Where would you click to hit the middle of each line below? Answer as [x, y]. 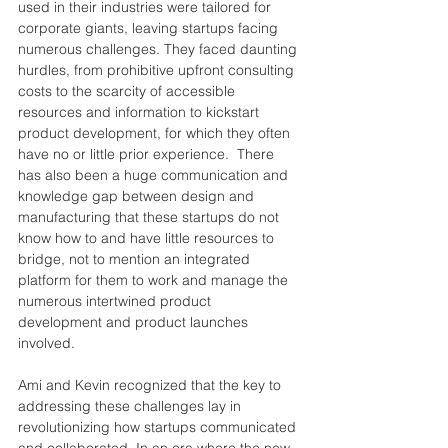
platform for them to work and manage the [155, 279]
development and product [104, 321]
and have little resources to [189, 237]
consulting [263, 69]
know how [51, 237]
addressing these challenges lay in [131, 405]
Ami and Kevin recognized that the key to [151, 384]
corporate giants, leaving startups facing [150, 27]
